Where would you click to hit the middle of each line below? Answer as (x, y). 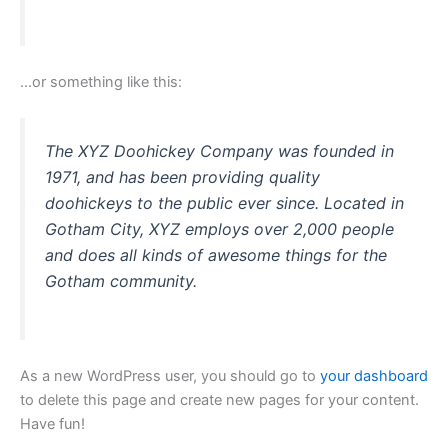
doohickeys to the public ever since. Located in (224, 202)
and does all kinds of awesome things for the (216, 254)
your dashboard (374, 375)
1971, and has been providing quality (182, 176)
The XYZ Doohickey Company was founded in (219, 150)
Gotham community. (121, 280)
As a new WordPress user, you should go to (170, 375)
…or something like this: (101, 81)
